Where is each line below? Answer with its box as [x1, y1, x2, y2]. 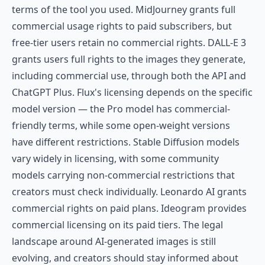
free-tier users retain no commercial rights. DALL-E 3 [12, 36, 246, 49]
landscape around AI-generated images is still [12, 235, 216, 248]
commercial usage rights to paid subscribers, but [12, 20, 232, 33]
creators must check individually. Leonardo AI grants [12, 185, 247, 198]
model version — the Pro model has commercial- [12, 102, 230, 115]
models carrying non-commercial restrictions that [12, 169, 235, 182]
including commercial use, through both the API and [12, 69, 246, 82]
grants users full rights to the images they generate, [12, 53, 245, 66]
